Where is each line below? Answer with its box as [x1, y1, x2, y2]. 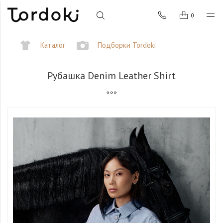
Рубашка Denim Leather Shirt [47, 69, 176, 82]
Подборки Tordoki [98, 40, 156, 50]
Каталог [40, 40, 65, 50]
